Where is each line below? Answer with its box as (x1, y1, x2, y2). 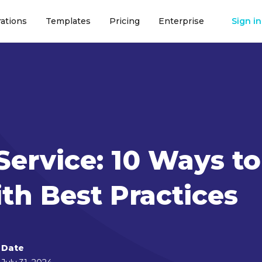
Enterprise (158, 16, 204, 26)
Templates (46, 16, 91, 26)
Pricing (109, 16, 140, 26)
